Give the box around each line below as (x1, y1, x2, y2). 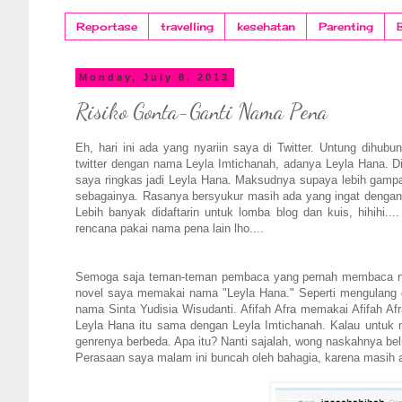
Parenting (319, 20, 373, 34)
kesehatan (237, 20, 295, 34)
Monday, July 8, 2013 (79, 72, 231, 83)
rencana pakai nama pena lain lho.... (75, 221, 267, 235)
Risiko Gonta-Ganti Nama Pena (75, 99, 328, 126)
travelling (161, 20, 214, 34)
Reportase (76, 20, 137, 34)
